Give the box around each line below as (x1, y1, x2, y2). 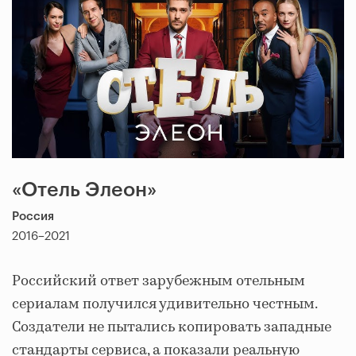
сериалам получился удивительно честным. (12, 294, 317, 315)
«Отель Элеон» (12, 180, 157, 201)
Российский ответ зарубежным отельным (12, 271, 305, 292)
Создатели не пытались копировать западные (12, 317, 331, 339)
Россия (12, 211, 54, 223)
